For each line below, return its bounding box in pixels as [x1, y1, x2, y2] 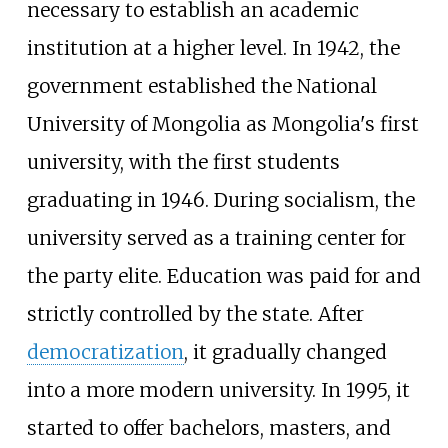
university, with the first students [26, 150, 340, 175]
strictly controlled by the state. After [26, 302, 364, 327]
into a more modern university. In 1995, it [26, 378, 410, 403]
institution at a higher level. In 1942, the [26, 36, 400, 61]
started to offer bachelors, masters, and [26, 416, 391, 441]
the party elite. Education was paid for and [26, 264, 421, 289]
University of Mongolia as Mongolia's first [26, 112, 419, 137]
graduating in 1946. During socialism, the [26, 188, 415, 213]
